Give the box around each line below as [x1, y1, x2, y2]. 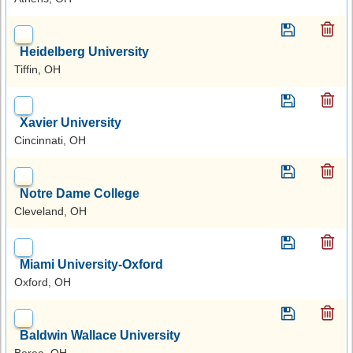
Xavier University [20, 115, 121, 129]
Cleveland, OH [14, 204, 87, 217]
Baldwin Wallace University [20, 328, 180, 342]
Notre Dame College [20, 186, 139, 200]
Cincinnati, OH [14, 133, 86, 147]
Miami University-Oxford [20, 257, 163, 271]
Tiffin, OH [14, 62, 61, 76]
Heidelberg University [20, 44, 149, 58]
